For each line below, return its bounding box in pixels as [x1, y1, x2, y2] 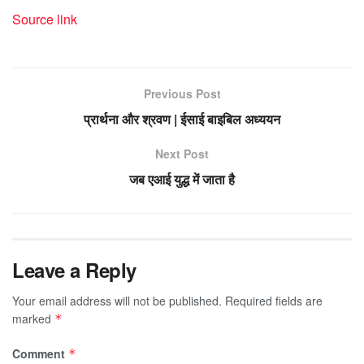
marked [12, 310, 54, 327]
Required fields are [225, 292, 323, 310]
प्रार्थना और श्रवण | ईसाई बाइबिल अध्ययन [84, 110, 280, 129]
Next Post [155, 145, 209, 162]
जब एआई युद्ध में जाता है [129, 170, 235, 189]
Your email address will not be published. [12, 292, 222, 310]
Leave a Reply [12, 256, 136, 284]
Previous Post [143, 85, 221, 102]
